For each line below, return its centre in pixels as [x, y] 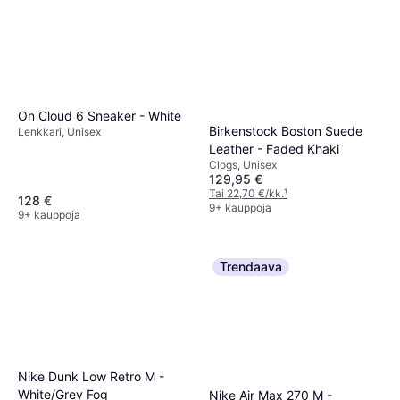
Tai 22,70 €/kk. [246, 193]
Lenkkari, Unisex [59, 132]
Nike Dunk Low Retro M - [91, 376]
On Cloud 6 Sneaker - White [100, 116]
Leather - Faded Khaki [274, 148]
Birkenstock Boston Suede [286, 130]
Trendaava [251, 266]
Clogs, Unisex [243, 164]
